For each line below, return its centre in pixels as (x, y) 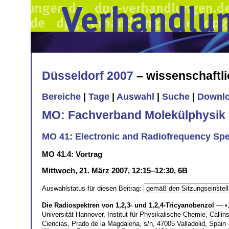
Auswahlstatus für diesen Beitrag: (93, 188)
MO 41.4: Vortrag (72, 154)
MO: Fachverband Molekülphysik (134, 115)
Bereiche (61, 97)
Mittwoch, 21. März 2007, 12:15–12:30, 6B (115, 170)
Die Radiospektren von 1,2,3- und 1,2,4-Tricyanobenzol (128, 205)
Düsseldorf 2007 (88, 75)
